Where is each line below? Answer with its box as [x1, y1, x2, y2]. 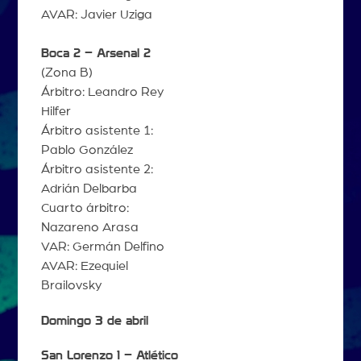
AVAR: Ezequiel [40, 259, 128, 273]
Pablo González [40, 143, 133, 157]
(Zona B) [40, 66, 93, 80]
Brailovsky [40, 279, 102, 293]
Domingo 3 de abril [40, 313, 148, 327]
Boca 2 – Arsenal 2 [40, 47, 151, 60]
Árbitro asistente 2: [40, 163, 153, 176]
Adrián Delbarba [40, 182, 137, 196]
